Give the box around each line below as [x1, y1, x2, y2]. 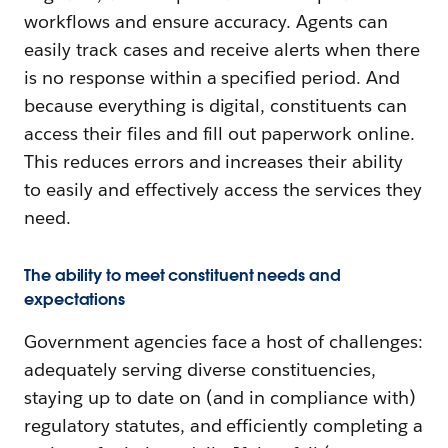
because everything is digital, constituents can [24, 93, 407, 117]
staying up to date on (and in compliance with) [24, 385, 417, 409]
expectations [24, 288, 126, 310]
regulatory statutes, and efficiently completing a [24, 413, 423, 437]
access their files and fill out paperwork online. [24, 121, 415, 145]
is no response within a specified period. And [24, 65, 401, 89]
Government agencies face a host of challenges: [24, 329, 424, 353]
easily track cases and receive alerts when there [24, 37, 420, 61]
